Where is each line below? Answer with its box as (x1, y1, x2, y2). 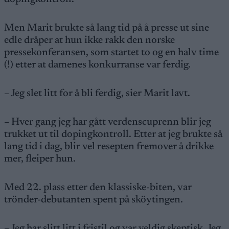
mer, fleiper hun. (4, 154, 76, 164)
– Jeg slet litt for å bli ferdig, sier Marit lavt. (4, 88, 190, 99)
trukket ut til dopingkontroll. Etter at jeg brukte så (4, 129, 222, 140)
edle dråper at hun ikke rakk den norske (4, 35, 175, 45)
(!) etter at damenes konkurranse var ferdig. (4, 60, 191, 70)
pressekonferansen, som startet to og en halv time (4, 48, 219, 58)
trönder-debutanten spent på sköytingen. (4, 195, 183, 205)
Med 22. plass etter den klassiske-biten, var (4, 182, 192, 193)
